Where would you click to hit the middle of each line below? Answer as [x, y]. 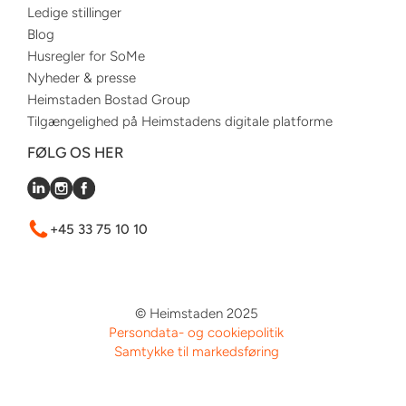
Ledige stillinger [74, 13]
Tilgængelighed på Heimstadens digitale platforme [180, 121]
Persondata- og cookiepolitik [196, 333]
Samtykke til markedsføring [196, 352]
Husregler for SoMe [86, 56]
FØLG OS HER [75, 152]
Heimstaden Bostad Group [109, 100]
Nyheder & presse [82, 78]
